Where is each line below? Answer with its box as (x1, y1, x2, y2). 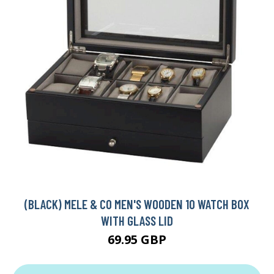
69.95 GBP (108, 231, 166, 248)
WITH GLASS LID (101, 213, 173, 229)
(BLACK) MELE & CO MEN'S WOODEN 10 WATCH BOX (24, 196, 250, 212)
